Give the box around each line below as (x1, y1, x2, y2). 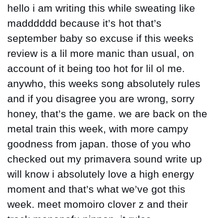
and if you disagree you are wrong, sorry (7, 93, 195, 105)
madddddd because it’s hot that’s (7, 18, 162, 30)
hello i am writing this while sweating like (7, 2, 195, 15)
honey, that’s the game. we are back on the (7, 108, 207, 120)
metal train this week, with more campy (7, 123, 188, 135)
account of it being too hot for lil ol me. (7, 63, 185, 75)
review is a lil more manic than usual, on (7, 48, 194, 60)
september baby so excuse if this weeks (7, 33, 194, 45)
